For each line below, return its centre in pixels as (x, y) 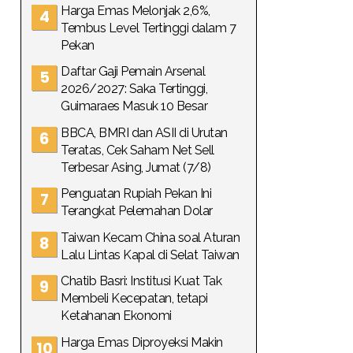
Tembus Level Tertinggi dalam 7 (148, 28)
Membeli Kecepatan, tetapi (134, 298)
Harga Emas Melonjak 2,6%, (136, 10)
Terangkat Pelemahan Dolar (137, 211)
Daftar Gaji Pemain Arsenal (133, 71)
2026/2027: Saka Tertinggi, (134, 89)
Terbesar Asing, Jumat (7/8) (136, 167)
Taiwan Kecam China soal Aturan (150, 237)
